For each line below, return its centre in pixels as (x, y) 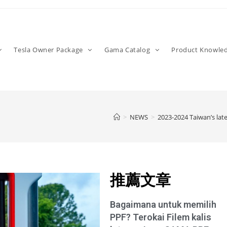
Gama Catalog (128, 50)
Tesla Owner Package (49, 50)
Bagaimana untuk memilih (163, 204)
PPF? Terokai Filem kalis (161, 217)
